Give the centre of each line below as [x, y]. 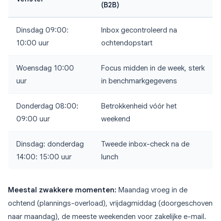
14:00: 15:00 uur [44, 157]
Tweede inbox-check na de [145, 144]
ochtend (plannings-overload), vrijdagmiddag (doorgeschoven [110, 203]
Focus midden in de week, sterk [153, 68]
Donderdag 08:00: [47, 106]
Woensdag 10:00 [45, 68]
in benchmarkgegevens [139, 81]
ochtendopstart [127, 43]
